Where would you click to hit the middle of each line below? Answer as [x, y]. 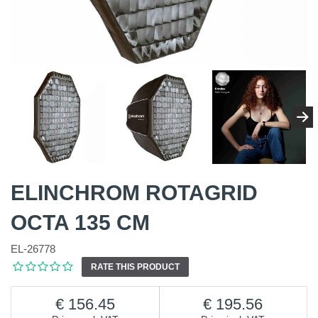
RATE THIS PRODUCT [135, 267]
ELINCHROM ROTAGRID [134, 193]
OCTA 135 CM [80, 223]
